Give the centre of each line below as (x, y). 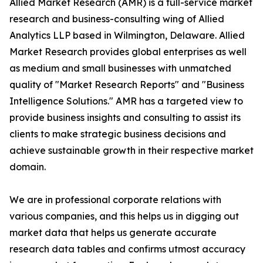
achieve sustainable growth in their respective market (131, 150)
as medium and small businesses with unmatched (120, 68)
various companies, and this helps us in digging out (124, 216)
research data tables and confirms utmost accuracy (127, 249)
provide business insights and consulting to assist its (125, 117)
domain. (28, 167)
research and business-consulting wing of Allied (117, 19)
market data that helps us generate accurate (113, 232)
